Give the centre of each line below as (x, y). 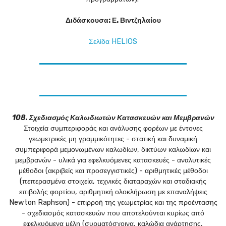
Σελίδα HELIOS (113, 42)
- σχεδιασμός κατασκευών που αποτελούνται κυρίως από (113, 213)
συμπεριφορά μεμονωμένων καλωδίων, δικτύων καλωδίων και (113, 150)
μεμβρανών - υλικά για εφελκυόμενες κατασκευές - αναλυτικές (113, 160)
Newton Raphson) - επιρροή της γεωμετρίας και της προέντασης (113, 203)
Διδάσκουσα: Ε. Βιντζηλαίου (113, 21)
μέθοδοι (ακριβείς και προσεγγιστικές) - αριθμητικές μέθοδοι (113, 171)
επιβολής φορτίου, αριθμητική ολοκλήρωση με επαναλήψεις (113, 192)
